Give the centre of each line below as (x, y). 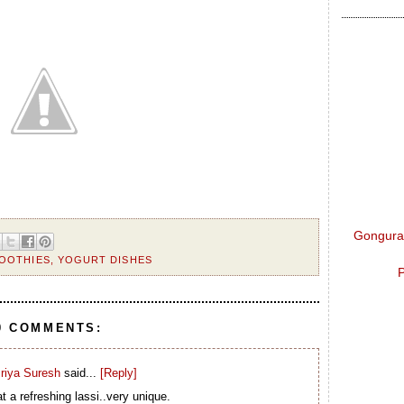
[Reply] (118, 372)
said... (80, 372)
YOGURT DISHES (105, 260)
